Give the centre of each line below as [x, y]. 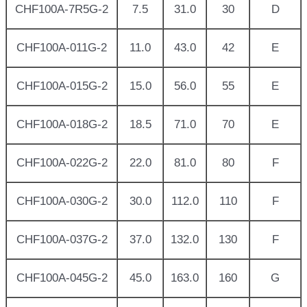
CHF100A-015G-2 [62, 86]
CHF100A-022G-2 [62, 163]
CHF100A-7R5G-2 [62, 10]
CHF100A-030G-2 [62, 201]
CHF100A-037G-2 [62, 240]
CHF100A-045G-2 [62, 278]
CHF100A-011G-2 [62, 48]
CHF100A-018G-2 [62, 125]
